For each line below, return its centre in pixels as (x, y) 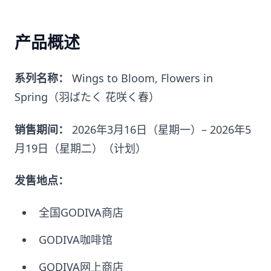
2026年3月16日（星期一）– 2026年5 (160, 129)
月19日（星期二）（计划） (80, 148)
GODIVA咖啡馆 (76, 239)
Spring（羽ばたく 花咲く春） (87, 97)
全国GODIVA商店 (81, 212)
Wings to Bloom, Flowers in (141, 78)
